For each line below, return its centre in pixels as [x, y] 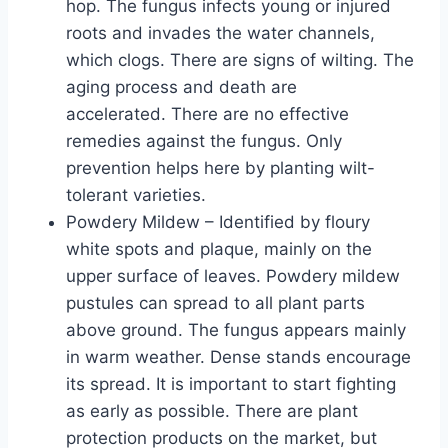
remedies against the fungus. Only [204, 140]
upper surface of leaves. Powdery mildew [233, 275]
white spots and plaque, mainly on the [219, 248]
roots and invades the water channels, [220, 32]
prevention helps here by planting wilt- [220, 167]
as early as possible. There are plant [212, 410]
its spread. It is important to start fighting [231, 383]
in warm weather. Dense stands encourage [238, 356]
